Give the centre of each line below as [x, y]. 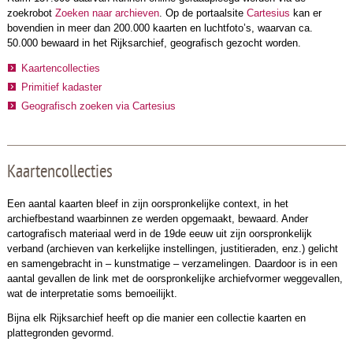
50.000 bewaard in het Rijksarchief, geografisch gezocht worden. [154, 43]
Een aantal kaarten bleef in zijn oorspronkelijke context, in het [147, 203]
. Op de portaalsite [203, 13]
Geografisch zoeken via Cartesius [98, 106]
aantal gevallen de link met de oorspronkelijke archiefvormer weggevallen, [175, 278]
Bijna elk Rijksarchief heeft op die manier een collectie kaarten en [156, 318]
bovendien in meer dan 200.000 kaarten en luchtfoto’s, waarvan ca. [160, 28]
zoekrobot [31, 13]
